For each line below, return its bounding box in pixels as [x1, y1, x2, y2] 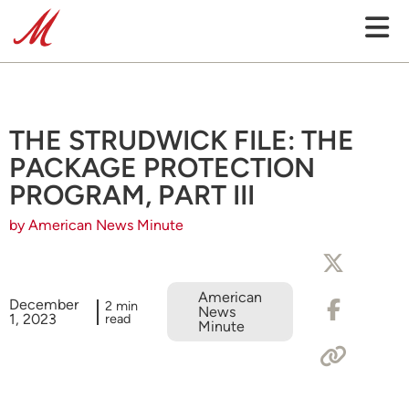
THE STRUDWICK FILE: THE [9, 123, 354, 157]
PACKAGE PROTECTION [9, 151, 315, 184]
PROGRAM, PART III [9, 178, 255, 212]
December [9, 295, 79, 313]
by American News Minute [9, 216, 184, 234]
